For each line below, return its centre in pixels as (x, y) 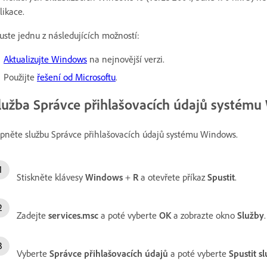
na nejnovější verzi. (126, 59)
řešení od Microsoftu (76, 77)
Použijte (20, 77)
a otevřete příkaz (173, 177)
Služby (251, 215)
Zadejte (32, 215)
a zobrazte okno (205, 215)
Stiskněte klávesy (51, 177)
